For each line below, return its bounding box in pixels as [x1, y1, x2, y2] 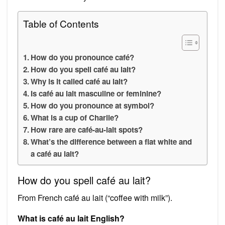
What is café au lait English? [18, 212, 125, 224]
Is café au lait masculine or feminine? [31, 87, 162, 99]
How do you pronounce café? [31, 51, 135, 63]
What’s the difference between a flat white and [31, 136, 192, 147]
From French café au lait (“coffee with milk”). [18, 191, 172, 203]
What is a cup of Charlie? [31, 111, 119, 123]
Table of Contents [23, 16, 99, 30]
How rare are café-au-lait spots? [31, 124, 143, 135]
